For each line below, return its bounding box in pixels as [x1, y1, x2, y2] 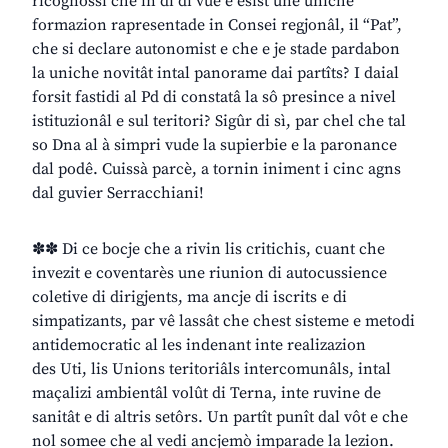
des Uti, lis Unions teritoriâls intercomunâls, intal [32, 359, 391, 380]
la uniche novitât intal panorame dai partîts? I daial [32, 63, 399, 84]
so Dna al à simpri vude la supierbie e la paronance [32, 135, 397, 156]
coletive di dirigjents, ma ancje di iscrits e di [32, 287, 347, 308]
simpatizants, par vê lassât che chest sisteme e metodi [32, 311, 415, 332]
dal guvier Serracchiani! [32, 183, 204, 204]
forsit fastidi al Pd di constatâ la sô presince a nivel [32, 87, 396, 108]
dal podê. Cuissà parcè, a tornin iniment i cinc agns [32, 159, 401, 180]
